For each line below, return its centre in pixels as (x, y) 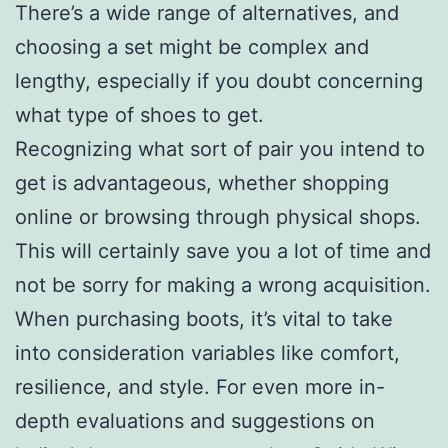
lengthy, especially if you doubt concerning (219, 80)
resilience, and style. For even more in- (200, 386)
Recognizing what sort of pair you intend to (220, 148)
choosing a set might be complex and (192, 46)
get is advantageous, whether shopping (202, 182)
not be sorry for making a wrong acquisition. (223, 284)
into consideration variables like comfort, (207, 352)
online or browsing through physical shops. (218, 216)
